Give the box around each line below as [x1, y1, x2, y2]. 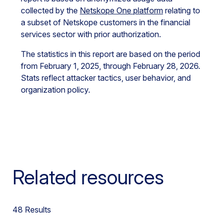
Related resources [12, 165, 164, 189]
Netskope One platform [80, 5, 163, 15]
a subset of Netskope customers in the [21, 17, 161, 27]
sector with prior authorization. [51, 29, 161, 39]
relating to [163, 5, 200, 15]
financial [161, 17, 190, 27]
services [21, 29, 51, 39]
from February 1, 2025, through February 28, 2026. [21, 61, 200, 71]
